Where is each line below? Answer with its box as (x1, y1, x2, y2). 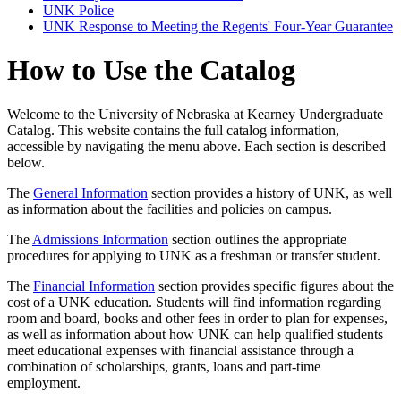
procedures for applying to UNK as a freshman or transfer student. (7, 247, 380, 263)
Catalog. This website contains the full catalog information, (7, 122, 339, 138)
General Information (33, 184, 148, 200)
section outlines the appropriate (168, 231, 346, 247)
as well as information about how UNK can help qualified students (7, 326, 383, 342)
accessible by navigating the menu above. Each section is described (7, 138, 386, 154)
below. (7, 154, 45, 170)
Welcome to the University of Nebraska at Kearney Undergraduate (7, 106, 383, 122)
